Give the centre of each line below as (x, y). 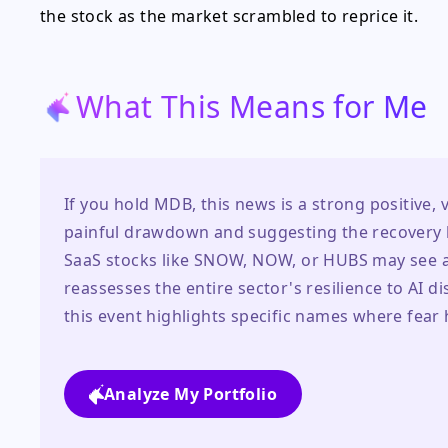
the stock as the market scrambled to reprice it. (229, 16)
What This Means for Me (252, 106)
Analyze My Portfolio (190, 394)
